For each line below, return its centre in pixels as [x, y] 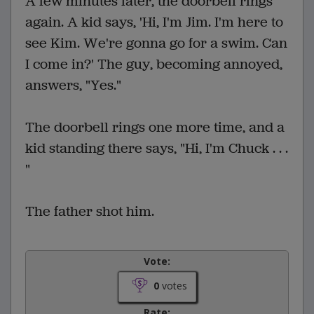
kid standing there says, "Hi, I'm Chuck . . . [157, 148]
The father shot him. [90, 211]
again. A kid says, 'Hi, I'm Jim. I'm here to [154, 22]
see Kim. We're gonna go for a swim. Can [156, 43]
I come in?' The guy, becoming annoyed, [154, 64]
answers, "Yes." [73, 85]
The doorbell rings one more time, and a [155, 127]
